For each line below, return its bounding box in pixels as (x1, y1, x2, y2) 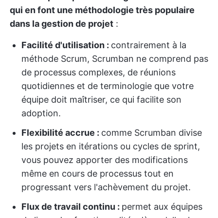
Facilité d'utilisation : (21, 39, 111, 50)
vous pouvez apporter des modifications (21, 154, 188, 165)
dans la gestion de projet (10, 18, 113, 29)
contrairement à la (111, 39, 186, 50)
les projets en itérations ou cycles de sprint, (21, 141, 200, 151)
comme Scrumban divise (101, 127, 202, 138)
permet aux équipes (122, 201, 202, 212)
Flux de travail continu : (21, 201, 122, 212)
